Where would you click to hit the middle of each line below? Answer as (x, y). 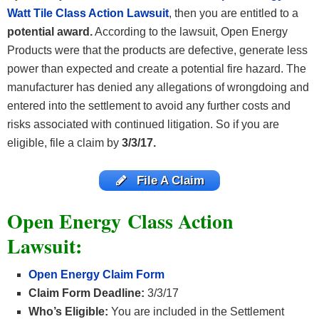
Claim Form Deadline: (87, 293)
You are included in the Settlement (198, 311)
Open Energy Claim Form (96, 274)
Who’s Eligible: (70, 311)
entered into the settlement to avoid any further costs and (149, 106)
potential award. (50, 32)
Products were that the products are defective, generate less (157, 51)
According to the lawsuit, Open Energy (190, 32)
